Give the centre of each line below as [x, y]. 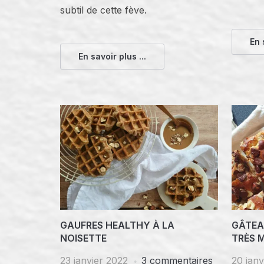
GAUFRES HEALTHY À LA [117, 225]
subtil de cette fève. [103, 10]
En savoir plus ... [112, 56]
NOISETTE [83, 238]
